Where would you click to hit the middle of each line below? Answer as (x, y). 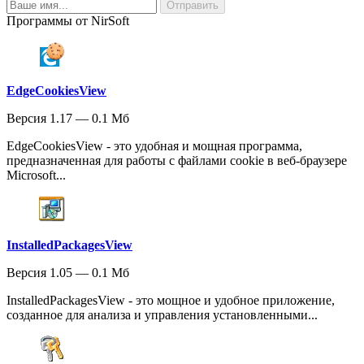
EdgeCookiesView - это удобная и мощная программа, (154, 146)
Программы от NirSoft (68, 21)
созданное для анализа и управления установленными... (162, 315)
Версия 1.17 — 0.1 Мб (68, 118)
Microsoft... (36, 175)
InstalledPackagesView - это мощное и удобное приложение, (171, 300)
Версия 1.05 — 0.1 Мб (68, 273)
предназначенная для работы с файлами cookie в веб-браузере (177, 160)
